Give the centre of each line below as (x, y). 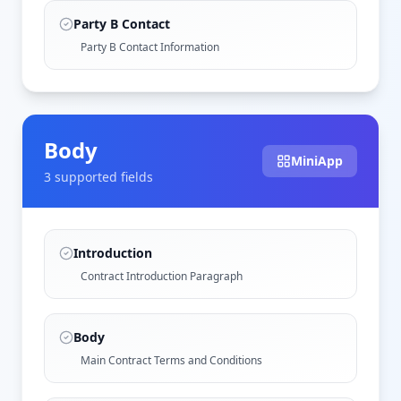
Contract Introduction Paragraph (162, 276)
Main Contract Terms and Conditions (171, 360)
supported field (99, 176)
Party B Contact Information (150, 47)
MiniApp (317, 160)
